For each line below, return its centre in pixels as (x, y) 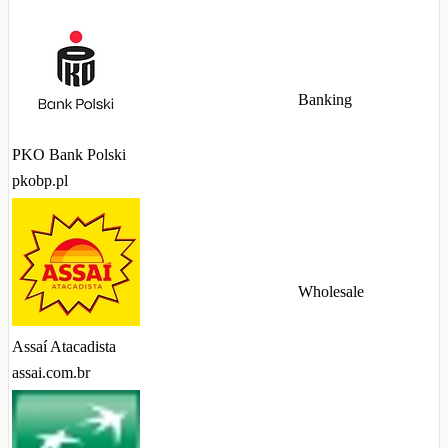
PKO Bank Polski (69, 155)
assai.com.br (51, 373)
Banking (325, 100)
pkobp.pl (40, 181)
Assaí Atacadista (64, 347)
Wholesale (331, 292)
